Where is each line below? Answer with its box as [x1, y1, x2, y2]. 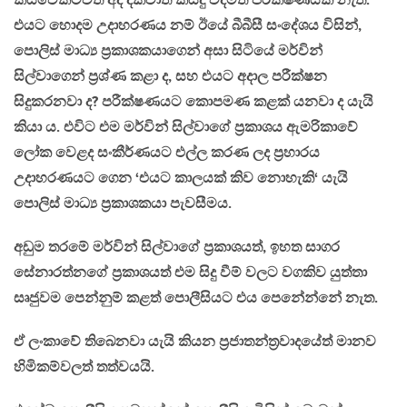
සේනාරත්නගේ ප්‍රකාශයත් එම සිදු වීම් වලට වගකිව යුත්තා [14, 263, 367, 282]
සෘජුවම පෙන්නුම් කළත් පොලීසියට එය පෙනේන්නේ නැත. [14, 289, 378, 307]
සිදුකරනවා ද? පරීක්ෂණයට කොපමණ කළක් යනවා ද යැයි [14, 93, 373, 111]
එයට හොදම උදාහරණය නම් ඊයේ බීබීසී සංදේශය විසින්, [14, 16, 362, 35]
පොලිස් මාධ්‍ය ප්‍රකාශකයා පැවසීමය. [14, 194, 232, 213]
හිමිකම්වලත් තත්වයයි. [14, 358, 154, 376]
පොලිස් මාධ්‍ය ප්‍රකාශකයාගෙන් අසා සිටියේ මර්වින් [14, 42, 323, 60]
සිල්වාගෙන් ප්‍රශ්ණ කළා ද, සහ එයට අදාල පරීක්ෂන [14, 67, 327, 85]
